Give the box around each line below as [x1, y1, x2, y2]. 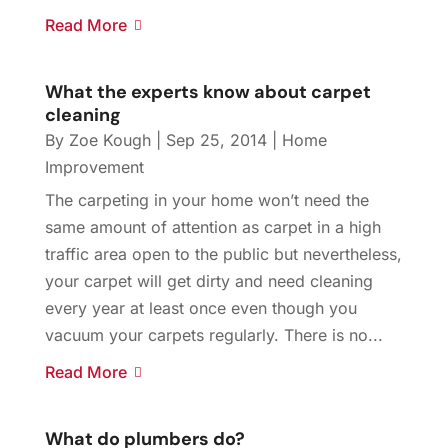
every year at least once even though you [44, 298, 357, 319]
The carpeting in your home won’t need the [44, 190, 369, 211]
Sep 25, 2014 [165, 130, 267, 151]
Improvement [44, 157, 144, 178]
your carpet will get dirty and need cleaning [44, 271, 373, 292]
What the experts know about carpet [44, 80, 371, 105]
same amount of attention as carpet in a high [44, 217, 381, 238]
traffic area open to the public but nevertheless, [44, 244, 402, 265]
